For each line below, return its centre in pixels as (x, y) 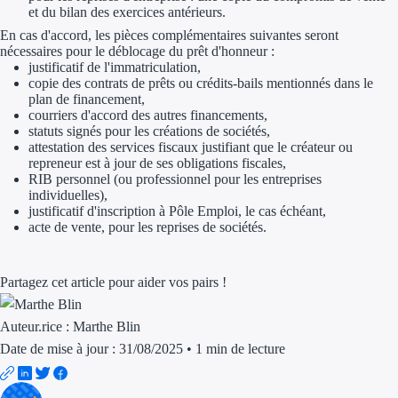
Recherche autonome (316, 356)
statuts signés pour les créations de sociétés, (149, 131)
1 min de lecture (240, 349)
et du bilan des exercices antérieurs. (127, 12)
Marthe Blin (107, 327)
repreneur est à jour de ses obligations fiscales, (157, 163)
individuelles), (68, 195)
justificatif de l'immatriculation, (115, 68)
